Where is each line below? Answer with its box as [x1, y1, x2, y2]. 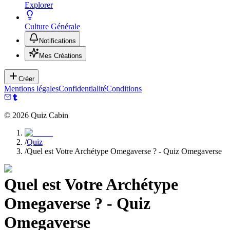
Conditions [106, 84, 142, 93]
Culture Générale [25, 22, 80, 31]
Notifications [39, 37, 76, 45]
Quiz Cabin [29, 111, 68, 120]
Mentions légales [4, 84, 59, 93]
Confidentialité [59, 84, 106, 93]
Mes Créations [39, 52, 82, 60]
